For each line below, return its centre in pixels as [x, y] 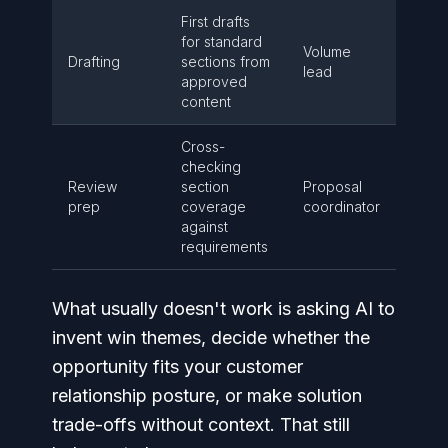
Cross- [203, 146]
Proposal [332, 186]
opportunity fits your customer [177, 366]
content [206, 101]
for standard [221, 41]
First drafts [215, 21]
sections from [225, 61]
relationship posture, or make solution [207, 395]
